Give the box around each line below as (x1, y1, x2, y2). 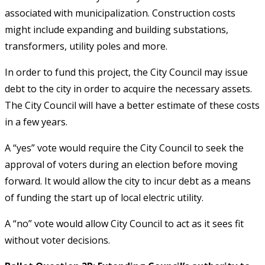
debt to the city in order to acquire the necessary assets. (5, 82, 252, 95)
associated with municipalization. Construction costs (5, 6, 235, 20)
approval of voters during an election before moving (5, 157, 238, 171)
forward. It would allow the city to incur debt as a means (5, 174, 251, 188)
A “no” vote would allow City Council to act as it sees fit (5, 216, 244, 230)
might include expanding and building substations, (5, 22, 228, 36)
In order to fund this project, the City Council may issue (5, 65, 248, 79)
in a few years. (5, 115, 67, 128)
